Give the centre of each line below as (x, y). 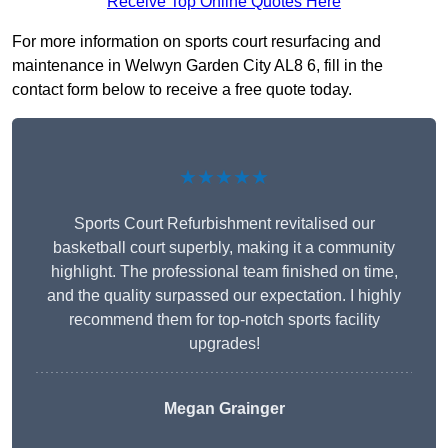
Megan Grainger (224, 409)
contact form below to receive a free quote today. (182, 90)
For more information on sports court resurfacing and (196, 42)
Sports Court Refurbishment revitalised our (224, 224)
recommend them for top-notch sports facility (224, 320)
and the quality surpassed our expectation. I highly (224, 296)
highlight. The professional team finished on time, (224, 272)
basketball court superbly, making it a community (224, 248)
